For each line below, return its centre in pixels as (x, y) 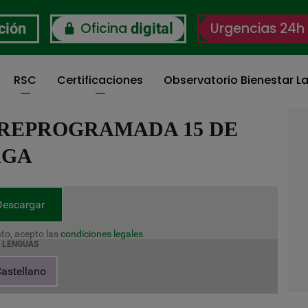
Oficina (103, 29)
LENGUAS (20, 244)
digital (152, 29)
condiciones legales (102, 234)
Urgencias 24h (257, 29)
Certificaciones (100, 80)
